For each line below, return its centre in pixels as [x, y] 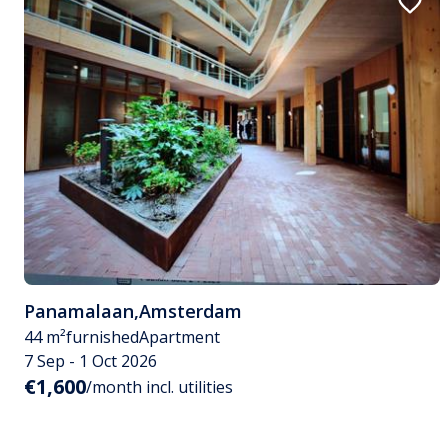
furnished [102, 336]
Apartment [179, 336]
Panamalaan [79, 310]
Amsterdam [190, 310]
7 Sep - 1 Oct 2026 [90, 360]
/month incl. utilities [159, 386]
